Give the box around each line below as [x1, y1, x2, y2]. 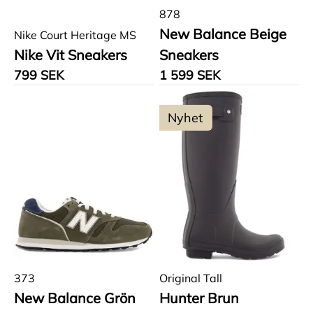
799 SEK [14, 67, 64, 83]
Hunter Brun [159, 289, 239, 307]
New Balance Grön [14, 289, 136, 307]
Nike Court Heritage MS [14, 28, 136, 42]
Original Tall [159, 271, 222, 285]
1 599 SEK [159, 67, 220, 83]
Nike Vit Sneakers [14, 46, 127, 64]
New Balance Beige [159, 25, 286, 43]
